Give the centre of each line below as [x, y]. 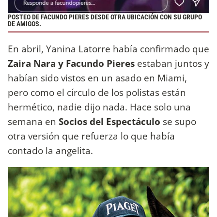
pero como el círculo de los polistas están [97, 92]
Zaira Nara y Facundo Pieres [71, 63]
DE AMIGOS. [24, 24]
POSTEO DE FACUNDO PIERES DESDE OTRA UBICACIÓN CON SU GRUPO [105, 17]
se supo [178, 121]
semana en [32, 121]
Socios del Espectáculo [108, 121]
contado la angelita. [50, 150]
